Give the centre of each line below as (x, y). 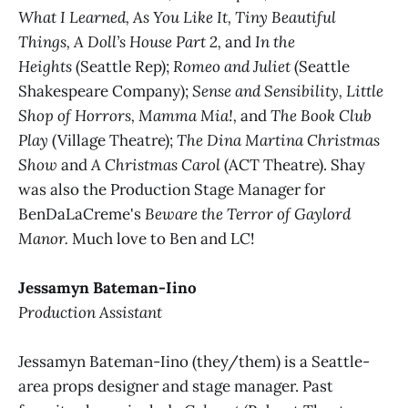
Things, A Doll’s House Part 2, (122, 41)
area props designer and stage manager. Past (176, 387)
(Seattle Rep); (122, 66)
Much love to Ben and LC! (162, 238)
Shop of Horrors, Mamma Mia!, (129, 115)
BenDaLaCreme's (80, 214)
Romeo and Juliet (232, 66)
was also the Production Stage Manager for (172, 189)
